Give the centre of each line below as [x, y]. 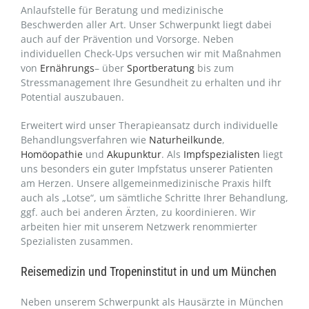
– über [111, 68]
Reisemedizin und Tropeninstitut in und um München [149, 272]
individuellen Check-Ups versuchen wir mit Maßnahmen [151, 54]
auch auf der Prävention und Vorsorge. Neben [127, 39]
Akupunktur [134, 154]
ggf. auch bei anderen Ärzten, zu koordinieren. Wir [138, 212]
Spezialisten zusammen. [77, 241]
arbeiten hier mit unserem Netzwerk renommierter [139, 227]
